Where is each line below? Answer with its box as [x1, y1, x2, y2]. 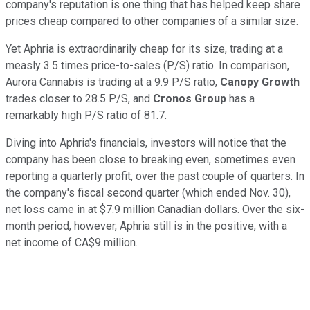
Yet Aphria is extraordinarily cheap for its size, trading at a [6, 42, 283, 55]
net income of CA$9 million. [6, 235, 138, 249]
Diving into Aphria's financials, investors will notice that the [6, 136, 286, 149]
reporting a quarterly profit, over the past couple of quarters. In [6, 169, 304, 183]
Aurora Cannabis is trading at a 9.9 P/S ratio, [6, 75, 220, 89]
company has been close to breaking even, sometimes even [6, 152, 295, 166]
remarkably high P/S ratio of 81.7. [6, 108, 167, 122]
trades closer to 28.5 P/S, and [6, 91, 153, 105]
